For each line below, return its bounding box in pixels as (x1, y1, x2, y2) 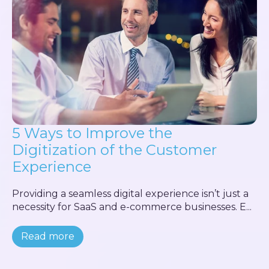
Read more (21, 231, 74, 242)
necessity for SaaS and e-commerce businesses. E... (12, 201, 252, 213)
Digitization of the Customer (12, 141, 217, 159)
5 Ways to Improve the (12, 124, 172, 142)
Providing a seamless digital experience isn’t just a (12, 188, 249, 199)
